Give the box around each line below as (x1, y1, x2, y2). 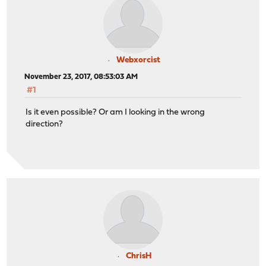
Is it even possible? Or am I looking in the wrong (26, 107, 205, 117)
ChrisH (125, 252, 151, 261)
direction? (26, 119, 64, 129)
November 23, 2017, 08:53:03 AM (24, 73, 138, 81)
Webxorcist (116, 56, 160, 65)
